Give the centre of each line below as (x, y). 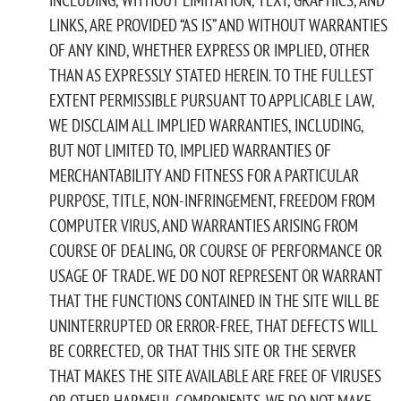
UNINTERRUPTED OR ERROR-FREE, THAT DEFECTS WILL (213, 325)
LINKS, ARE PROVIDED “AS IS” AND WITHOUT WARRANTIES (218, 25)
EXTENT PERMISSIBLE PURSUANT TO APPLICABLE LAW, (212, 100)
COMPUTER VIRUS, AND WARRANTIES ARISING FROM (204, 225)
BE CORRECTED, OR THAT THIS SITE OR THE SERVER (203, 350)
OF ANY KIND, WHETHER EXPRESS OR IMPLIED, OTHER (209, 50)
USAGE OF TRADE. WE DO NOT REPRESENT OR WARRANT (216, 275)
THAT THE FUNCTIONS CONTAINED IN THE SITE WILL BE (214, 300)
